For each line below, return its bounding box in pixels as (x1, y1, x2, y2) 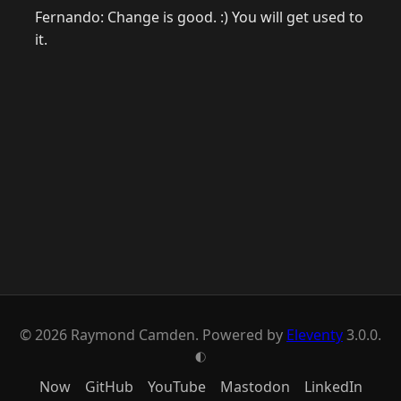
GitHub (84, 377, 133, 397)
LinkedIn (303, 377, 363, 397)
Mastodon (219, 377, 290, 397)
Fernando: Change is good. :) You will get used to (35, 7, 363, 28)
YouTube (147, 377, 206, 397)
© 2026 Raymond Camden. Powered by (20, 325, 286, 345)
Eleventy (286, 325, 343, 345)
